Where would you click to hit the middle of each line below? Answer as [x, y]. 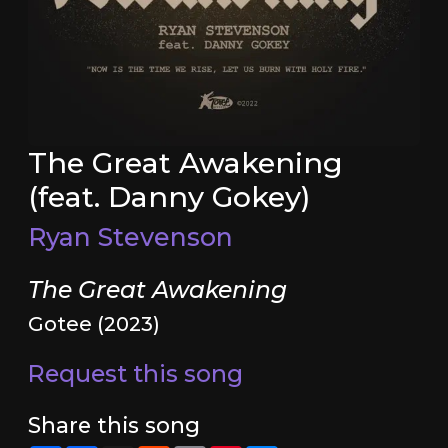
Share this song [113, 425]
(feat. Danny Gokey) [169, 197]
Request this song [135, 374]
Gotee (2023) [93, 324]
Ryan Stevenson [130, 237]
